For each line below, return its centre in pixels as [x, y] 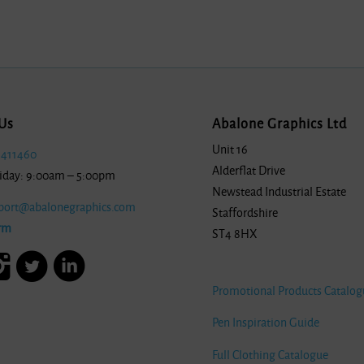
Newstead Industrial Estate [279, 191]
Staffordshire [245, 212]
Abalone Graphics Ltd [280, 124]
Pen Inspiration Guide [266, 323]
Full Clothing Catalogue [271, 355]
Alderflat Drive [249, 170]
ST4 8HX [235, 234]
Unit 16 [230, 149]
